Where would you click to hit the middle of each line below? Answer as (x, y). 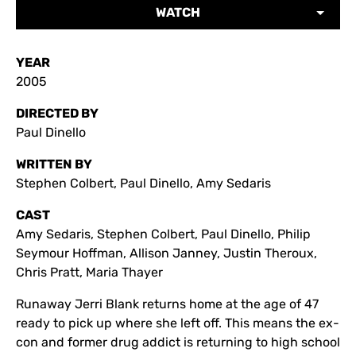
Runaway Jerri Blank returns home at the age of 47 (167, 304)
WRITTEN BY (54, 164)
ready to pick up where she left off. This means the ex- (178, 323)
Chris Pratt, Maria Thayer (89, 272)
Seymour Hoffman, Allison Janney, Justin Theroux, (166, 253)
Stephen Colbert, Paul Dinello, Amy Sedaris (143, 183)
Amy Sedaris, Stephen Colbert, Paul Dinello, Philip (163, 234)
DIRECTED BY (57, 113)
